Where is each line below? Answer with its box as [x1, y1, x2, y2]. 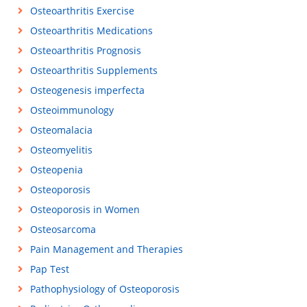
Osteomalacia [29, 123, 93, 136]
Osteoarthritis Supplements [29, 64, 158, 77]
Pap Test [29, 262, 69, 275]
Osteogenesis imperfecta [29, 84, 145, 97]
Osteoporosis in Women [29, 203, 140, 216]
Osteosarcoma [29, 223, 96, 236]
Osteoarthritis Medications [29, 24, 153, 37]
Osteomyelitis [29, 143, 93, 156]
